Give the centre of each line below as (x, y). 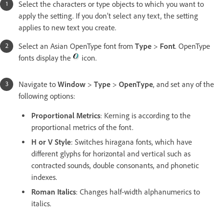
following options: (47, 96)
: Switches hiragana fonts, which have (131, 142)
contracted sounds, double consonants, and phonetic (115, 165)
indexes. (44, 177)
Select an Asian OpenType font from (77, 46)
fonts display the (46, 58)
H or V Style (51, 142)
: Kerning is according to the (145, 115)
